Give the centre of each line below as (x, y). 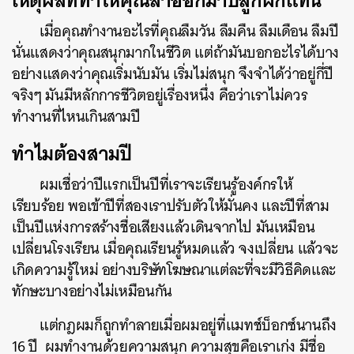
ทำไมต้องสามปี (72, 153)
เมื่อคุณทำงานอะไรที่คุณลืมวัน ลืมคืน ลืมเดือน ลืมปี (189, 31)
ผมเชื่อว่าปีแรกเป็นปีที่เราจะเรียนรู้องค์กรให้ (166, 185)
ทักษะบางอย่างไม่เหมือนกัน (92, 291)
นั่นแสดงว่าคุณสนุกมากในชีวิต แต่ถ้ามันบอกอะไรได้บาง (175, 53)
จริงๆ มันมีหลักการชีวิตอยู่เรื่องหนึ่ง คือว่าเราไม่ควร (160, 95)
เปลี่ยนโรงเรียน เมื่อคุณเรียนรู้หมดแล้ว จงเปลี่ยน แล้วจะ (175, 249)
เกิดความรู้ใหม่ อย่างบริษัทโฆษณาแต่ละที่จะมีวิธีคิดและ (174, 270)
